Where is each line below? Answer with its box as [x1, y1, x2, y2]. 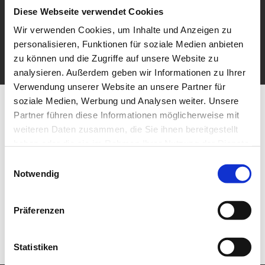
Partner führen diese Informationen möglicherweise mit [14, 109, 240, 120]
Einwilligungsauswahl [4, 156, 87, 167]
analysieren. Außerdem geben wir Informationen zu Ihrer [14, 67, 245, 77]
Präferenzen [14, 205, 65, 215]
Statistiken [14, 241, 59, 252]
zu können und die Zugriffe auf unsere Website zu [14, 53, 218, 63]
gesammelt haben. [14, 152, 90, 163]
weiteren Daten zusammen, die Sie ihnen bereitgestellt [14, 124, 238, 134]
